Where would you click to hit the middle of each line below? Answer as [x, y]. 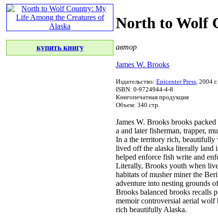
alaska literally [177, 148]
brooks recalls [191, 192]
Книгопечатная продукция [152, 97]
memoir [127, 200]
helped [127, 157]
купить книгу [60, 47]
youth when [188, 165]
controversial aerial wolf [178, 200]
